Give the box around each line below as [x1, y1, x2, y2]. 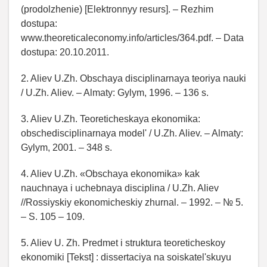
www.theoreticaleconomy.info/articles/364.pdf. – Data [21, 33, 244, 44]
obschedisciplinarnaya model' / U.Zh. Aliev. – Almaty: [21, 128, 243, 139]
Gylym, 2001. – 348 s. [21, 142, 112, 153]
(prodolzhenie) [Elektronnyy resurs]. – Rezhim [21, 4, 213, 15]
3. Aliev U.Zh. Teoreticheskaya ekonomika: [21, 114, 200, 125]
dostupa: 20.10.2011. [21, 47, 109, 58]
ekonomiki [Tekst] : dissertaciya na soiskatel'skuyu [21, 252, 231, 263]
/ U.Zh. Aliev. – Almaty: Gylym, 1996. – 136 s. [21, 88, 209, 98]
